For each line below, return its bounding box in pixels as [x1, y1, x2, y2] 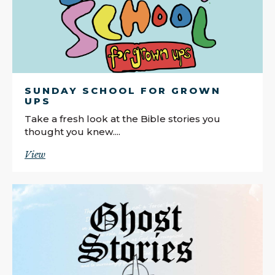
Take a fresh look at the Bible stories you [25, 112, 220, 125]
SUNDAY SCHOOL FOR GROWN [25, 84, 221, 96]
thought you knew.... [25, 125, 120, 137]
